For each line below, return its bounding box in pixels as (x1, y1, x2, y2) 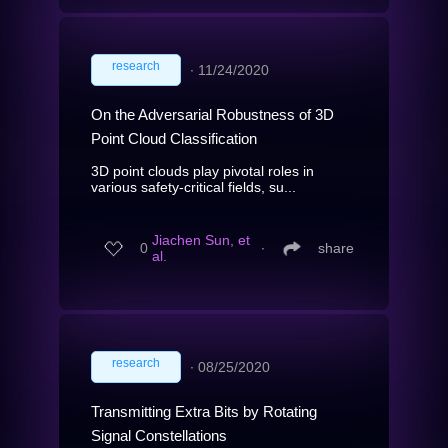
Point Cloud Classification (91, 129, 257, 147)
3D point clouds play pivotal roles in (91, 162, 314, 179)
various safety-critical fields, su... (91, 178, 296, 195)
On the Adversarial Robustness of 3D (91, 105, 334, 123)
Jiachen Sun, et (152, 232, 250, 249)
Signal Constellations (91, 426, 227, 444)
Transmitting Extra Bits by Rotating (91, 402, 317, 420)
